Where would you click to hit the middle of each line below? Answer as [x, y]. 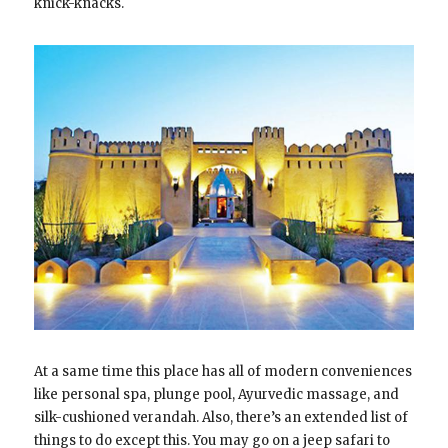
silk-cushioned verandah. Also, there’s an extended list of [220, 418]
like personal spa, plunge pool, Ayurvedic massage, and [216, 395]
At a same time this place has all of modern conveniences [222, 372]
